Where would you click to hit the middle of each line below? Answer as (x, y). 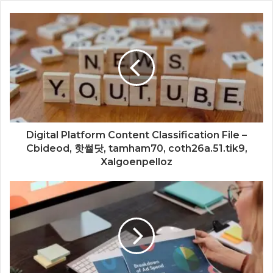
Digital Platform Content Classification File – (136, 135)
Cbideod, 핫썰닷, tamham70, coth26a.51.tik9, (136, 148)
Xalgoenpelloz (136, 161)
